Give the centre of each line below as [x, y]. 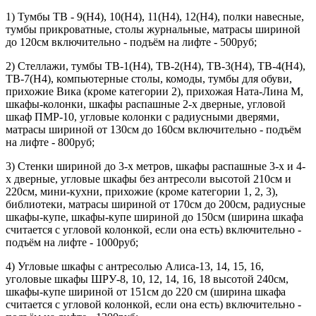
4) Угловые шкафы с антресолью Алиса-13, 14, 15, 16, [135, 267]
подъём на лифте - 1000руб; [72, 243]
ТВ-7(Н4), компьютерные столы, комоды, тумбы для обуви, [149, 79]
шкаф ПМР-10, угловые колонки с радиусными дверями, [142, 117]
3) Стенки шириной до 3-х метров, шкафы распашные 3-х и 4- [156, 166]
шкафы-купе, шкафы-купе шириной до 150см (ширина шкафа [154, 217]
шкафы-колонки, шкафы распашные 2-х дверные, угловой [146, 104]
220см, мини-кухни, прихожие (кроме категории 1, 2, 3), [142, 192]
